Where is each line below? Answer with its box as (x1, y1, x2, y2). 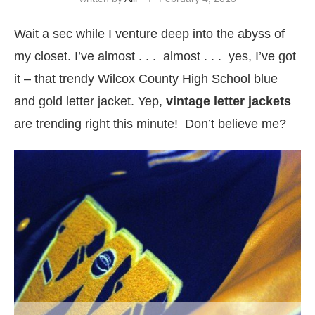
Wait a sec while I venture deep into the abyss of (14, 26, 285, 41)
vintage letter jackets (162, 94, 291, 108)
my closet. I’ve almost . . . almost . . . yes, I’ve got (14, 49, 296, 63)
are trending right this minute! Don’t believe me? (14, 116, 293, 131)
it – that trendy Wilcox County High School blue (14, 71, 278, 86)
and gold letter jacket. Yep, (14, 94, 162, 108)
